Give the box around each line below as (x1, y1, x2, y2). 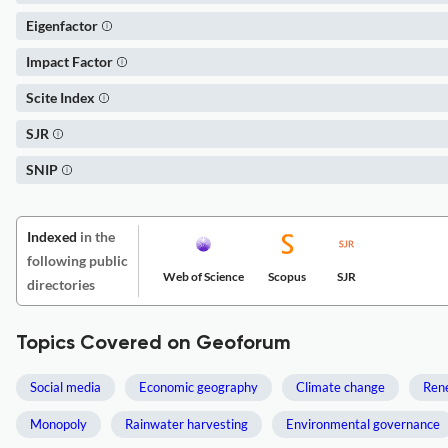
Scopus (268, 269, 306, 284)
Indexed (27, 228, 77, 245)
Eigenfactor (26, 17, 98, 34)
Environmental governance (286, 416, 440, 432)
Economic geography (139, 379, 258, 395)
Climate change (296, 379, 385, 395)
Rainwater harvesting (125, 416, 248, 432)
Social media (30, 379, 101, 395)
